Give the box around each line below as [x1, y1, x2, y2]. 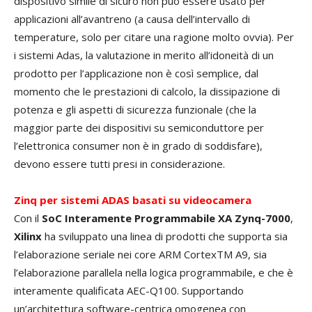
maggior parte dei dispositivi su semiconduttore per [14, 120, 264, 135]
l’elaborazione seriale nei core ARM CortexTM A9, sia [14, 247, 267, 262]
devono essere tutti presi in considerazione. [14, 157, 225, 171]
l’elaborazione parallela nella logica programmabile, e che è [14, 265, 293, 280]
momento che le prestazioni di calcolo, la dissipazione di [14, 84, 280, 99]
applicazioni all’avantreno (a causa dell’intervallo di [14, 12, 250, 26]
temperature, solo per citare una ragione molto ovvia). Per [14, 30, 294, 45]
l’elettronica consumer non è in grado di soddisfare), [14, 139, 263, 153]
